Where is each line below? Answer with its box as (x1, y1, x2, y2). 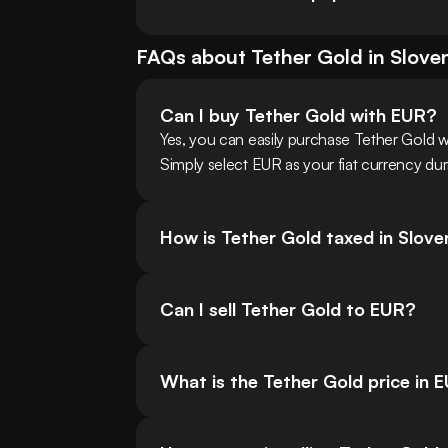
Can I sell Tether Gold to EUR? (160, 298, 416, 321)
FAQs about (136, 44, 251, 70)
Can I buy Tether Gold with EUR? (160, 104, 437, 127)
